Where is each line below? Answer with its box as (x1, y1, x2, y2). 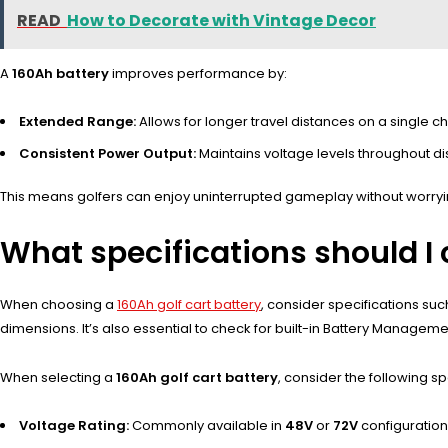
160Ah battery (12, 64, 109, 84)
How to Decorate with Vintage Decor (67, 9, 376, 33)
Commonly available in (129, 415, 285, 435)
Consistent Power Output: (19, 143, 196, 163)
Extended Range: (19, 111, 136, 131)
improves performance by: (109, 64, 287, 84)
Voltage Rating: (19, 415, 129, 435)
